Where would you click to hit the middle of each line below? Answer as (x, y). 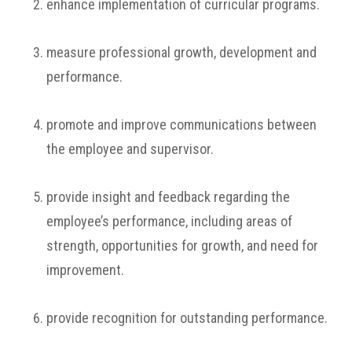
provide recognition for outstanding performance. (187, 318)
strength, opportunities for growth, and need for (182, 246)
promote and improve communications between (181, 125)
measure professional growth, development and (181, 52)
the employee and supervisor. (130, 149)
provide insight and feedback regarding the (168, 197)
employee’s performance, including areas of (169, 221)
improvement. (85, 270)
